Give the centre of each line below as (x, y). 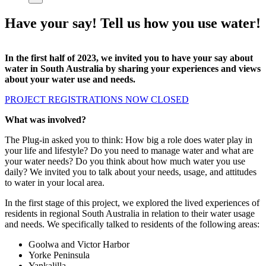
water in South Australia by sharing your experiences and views (133, 68)
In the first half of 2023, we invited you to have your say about (129, 58)
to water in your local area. (55, 182)
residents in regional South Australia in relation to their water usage (130, 213)
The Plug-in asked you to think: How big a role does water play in (129, 140)
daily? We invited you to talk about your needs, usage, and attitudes (131, 172)
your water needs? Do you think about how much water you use (125, 161)
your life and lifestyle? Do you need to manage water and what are (129, 150)
